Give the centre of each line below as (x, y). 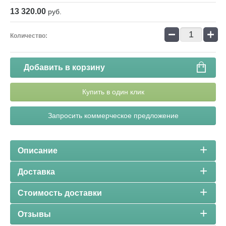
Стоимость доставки (60, 193)
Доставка (36, 172)
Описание (38, 151)
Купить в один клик (113, 92)
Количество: (29, 36)
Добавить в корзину (64, 68)
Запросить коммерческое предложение (113, 116)
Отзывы (34, 214)
